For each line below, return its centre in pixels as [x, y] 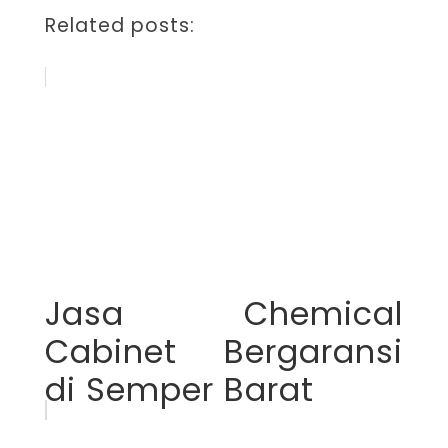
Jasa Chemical [224, 313]
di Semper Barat [179, 389]
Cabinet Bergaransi [224, 351]
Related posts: [119, 25]
